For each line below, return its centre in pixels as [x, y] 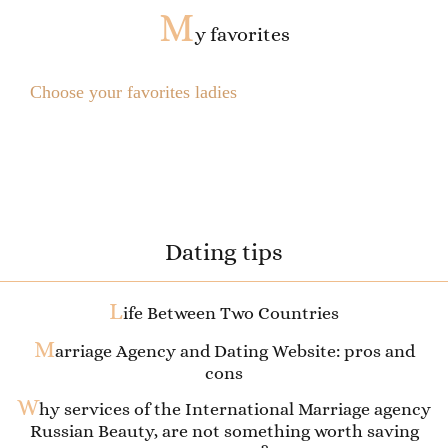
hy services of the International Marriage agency [235, 409]
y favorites [242, 34]
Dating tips [224, 252]
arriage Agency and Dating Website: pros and [234, 351]
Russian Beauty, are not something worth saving [224, 431]
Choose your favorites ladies [133, 92]
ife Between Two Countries [231, 313]
